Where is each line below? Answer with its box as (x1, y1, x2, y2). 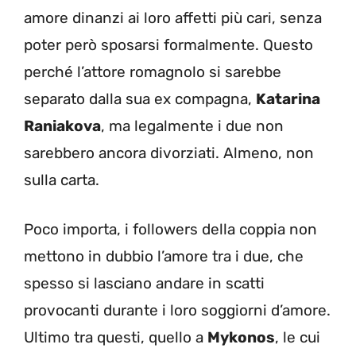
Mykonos (207, 328, 275, 346)
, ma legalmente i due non (101, 116, 284, 135)
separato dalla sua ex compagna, (24, 89, 256, 108)
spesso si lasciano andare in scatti (24, 274, 265, 292)
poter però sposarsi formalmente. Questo (24, 35, 313, 54)
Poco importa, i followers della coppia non (24, 220, 317, 238)
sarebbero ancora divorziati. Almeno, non (24, 143, 314, 162)
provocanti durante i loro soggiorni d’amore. (24, 301, 331, 319)
